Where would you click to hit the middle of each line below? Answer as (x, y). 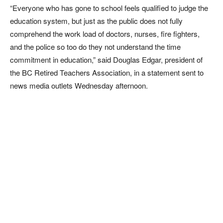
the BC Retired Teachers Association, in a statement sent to (107, 72)
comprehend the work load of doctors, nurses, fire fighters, (105, 34)
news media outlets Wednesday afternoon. (79, 85)
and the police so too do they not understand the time (95, 47)
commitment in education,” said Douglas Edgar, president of (106, 59)
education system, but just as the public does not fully (96, 21)
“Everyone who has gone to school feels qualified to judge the (109, 8)
